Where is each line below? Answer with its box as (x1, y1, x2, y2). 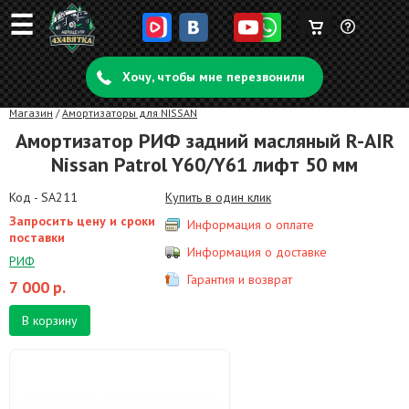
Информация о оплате (187, 216, 315, 233)
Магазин (9, 106, 53, 120)
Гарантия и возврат (187, 271, 293, 288)
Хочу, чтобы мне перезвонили (122, 68, 305, 85)
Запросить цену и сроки (9, 213, 155, 229)
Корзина (331, 17, 377, 34)
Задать (341, 33, 378, 49)
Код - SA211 (9, 189, 78, 205)
